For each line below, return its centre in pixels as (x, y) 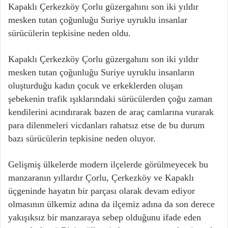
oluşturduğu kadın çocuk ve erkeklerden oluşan (95, 86)
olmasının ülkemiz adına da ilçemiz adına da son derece (111, 204)
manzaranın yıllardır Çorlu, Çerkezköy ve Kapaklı (101, 178)
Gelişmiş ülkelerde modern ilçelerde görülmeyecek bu (108, 165)
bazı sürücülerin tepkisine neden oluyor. (82, 139)
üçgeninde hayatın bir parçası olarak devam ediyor (102, 191)
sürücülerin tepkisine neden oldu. (69, 33)
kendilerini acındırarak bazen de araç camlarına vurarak (111, 112)
